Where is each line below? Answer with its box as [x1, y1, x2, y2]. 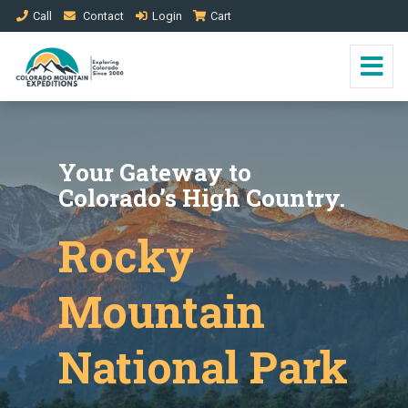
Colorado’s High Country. [58, 182, 345, 213]
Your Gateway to [58, 157, 251, 188]
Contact [80, 9, 127, 23]
